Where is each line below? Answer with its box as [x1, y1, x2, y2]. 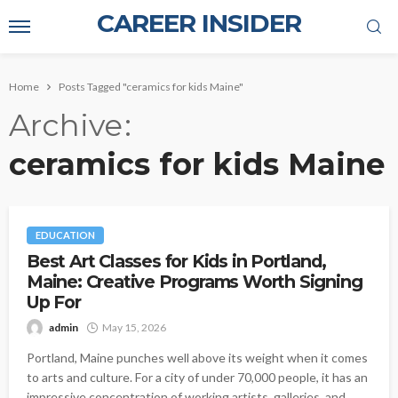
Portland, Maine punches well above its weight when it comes [27, 350, 368, 366]
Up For [27, 291, 81, 314]
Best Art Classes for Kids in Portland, [27, 251, 326, 273]
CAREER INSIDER [97, 8, 301, 38]
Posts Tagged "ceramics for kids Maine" [59, 80, 243, 93]
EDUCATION [36, 229, 95, 242]
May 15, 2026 [102, 321, 166, 335]
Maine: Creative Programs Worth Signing [27, 271, 362, 293]
